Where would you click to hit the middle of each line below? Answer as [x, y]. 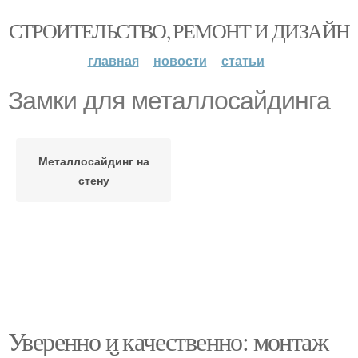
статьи [243, 60]
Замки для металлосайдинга [169, 101]
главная [113, 60]
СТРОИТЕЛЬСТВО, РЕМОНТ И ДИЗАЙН [179, 30]
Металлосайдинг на [93, 161]
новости [180, 60]
